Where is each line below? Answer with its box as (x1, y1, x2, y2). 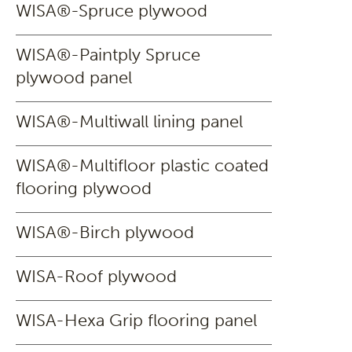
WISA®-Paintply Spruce (16, 44, 200, 65)
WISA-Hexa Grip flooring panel (16, 310, 257, 331)
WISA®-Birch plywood (16, 222, 194, 243)
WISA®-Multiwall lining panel (16, 111, 243, 132)
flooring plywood (16, 178, 152, 199)
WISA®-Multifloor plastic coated (16, 155, 269, 176)
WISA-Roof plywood (16, 266, 177, 287)
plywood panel (16, 67, 132, 88)
